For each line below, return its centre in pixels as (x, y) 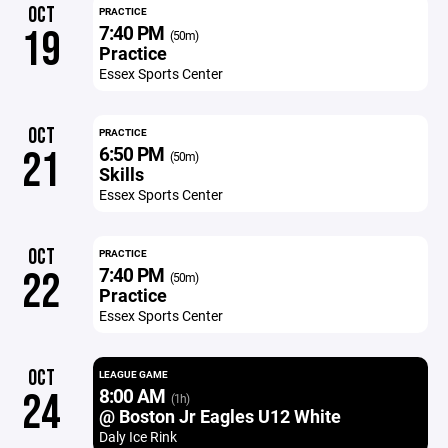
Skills (121, 174)
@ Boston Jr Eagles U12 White (219, 416)
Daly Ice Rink (137, 436)
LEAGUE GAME (133, 374)
